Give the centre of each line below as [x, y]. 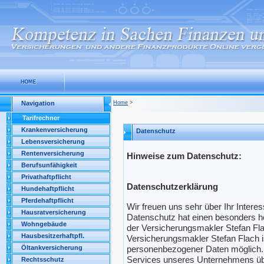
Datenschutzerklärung [172, 186]
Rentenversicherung [53, 153]
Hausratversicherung [54, 212]
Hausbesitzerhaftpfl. [53, 236]
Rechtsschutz [43, 259]
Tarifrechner [41, 118]
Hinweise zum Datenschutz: [184, 156]
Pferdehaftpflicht [47, 200]
